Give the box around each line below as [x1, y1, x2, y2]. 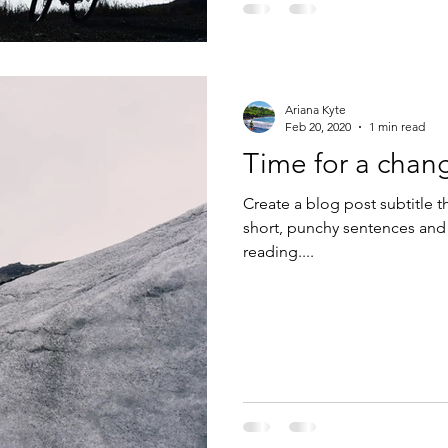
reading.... [243, 242, 314, 261]
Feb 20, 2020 [285, 119, 351, 134]
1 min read [369, 119, 425, 134]
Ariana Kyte [285, 102, 346, 117]
